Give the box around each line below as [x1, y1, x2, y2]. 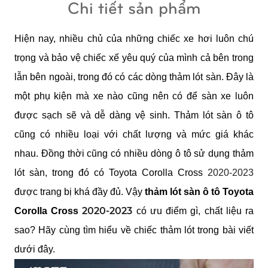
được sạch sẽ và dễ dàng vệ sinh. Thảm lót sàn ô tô [14, 110, 254, 121]
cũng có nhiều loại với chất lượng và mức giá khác [14, 129, 254, 140]
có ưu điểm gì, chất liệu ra [136, 206, 254, 217]
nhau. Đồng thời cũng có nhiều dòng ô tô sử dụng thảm [14, 148, 254, 159]
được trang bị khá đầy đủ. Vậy [14, 187, 145, 197]
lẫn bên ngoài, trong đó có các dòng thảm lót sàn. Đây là [14, 72, 254, 83]
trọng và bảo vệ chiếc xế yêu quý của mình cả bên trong [14, 53, 254, 63]
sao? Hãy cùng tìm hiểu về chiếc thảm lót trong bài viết [14, 225, 254, 236]
